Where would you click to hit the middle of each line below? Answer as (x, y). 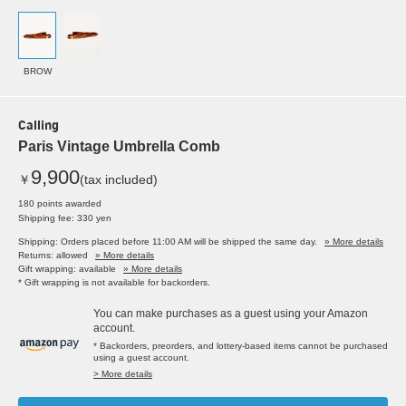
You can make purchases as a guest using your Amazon (231, 314)
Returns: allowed (53, 256)
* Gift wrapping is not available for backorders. (114, 283)
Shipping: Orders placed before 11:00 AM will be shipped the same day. (168, 242)
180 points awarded (60, 204)
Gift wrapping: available (67, 269)
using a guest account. (141, 358)
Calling (39, 127)
